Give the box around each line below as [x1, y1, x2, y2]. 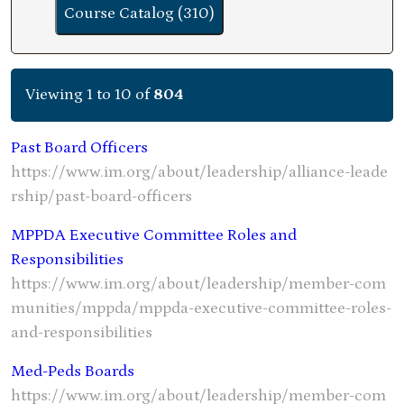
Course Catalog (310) [64, 5, 215, 23]
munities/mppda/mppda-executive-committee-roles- [11, 299, 391, 317]
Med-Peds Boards [11, 363, 134, 381]
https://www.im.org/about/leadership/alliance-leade [11, 163, 388, 181]
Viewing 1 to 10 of [25, 86, 153, 104]
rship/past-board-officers [11, 188, 192, 206]
